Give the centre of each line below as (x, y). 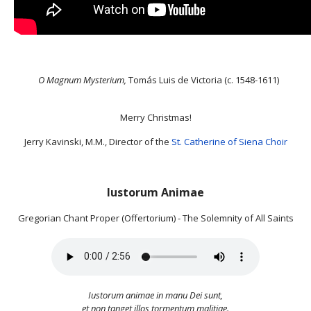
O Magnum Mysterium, (82, 79)
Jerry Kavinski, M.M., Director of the (98, 141)
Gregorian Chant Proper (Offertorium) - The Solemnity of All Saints (155, 218)
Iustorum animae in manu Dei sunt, (155, 295)
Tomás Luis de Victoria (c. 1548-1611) (203, 79)
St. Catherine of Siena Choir (229, 141)
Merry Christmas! (155, 117)
